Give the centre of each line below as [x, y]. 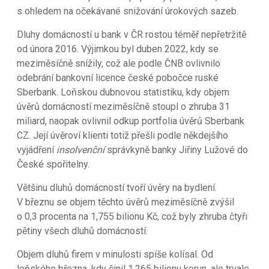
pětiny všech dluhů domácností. [83, 231]
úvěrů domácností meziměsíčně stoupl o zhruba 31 [124, 106]
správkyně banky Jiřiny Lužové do [177, 150]
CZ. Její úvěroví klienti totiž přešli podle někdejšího [123, 135]
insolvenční [81, 150]
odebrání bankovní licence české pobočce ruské [118, 77]
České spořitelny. [53, 164]
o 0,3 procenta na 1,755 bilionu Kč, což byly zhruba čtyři [132, 216]
